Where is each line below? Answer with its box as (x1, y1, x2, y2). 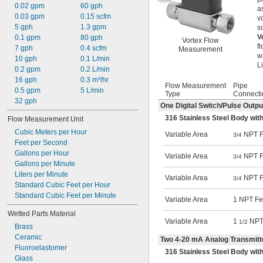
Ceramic (15, 233, 42, 241)
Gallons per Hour (15, 149, 69, 157)
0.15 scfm (80, 12, 111, 21)
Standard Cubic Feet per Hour (15, 181, 110, 189)
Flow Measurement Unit (8, 115, 83, 123)
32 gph (15, 97, 37, 105)
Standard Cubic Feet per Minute (15, 191, 116, 200)
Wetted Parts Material (8, 210, 76, 218)
